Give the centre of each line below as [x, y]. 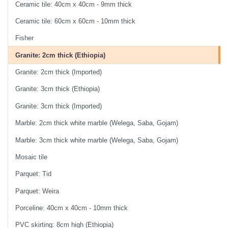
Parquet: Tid [34, 174]
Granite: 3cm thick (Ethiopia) [58, 89]
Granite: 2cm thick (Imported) [59, 72]
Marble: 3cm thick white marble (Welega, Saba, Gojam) [97, 140]
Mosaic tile [32, 157]
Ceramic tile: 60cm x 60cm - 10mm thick [76, 21]
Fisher [25, 38]
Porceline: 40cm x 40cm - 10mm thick [72, 208]
